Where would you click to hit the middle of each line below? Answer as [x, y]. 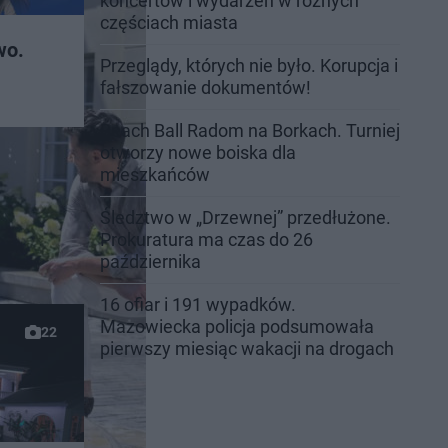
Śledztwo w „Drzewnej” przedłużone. [245, 217]
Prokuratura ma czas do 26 [206, 239]
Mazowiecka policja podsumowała [237, 326]
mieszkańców [155, 174]
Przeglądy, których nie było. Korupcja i [249, 65]
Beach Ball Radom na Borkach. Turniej [250, 130]
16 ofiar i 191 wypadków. [198, 304]
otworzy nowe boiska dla [198, 152]
